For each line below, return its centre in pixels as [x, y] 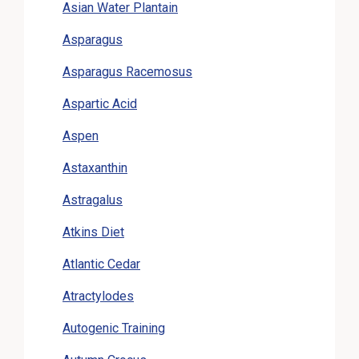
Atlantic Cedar [101, 264]
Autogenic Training [114, 328]
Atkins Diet [93, 232]
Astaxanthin [95, 167]
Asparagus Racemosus [127, 71]
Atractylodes [98, 296]
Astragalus [93, 200]
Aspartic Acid [100, 103]
